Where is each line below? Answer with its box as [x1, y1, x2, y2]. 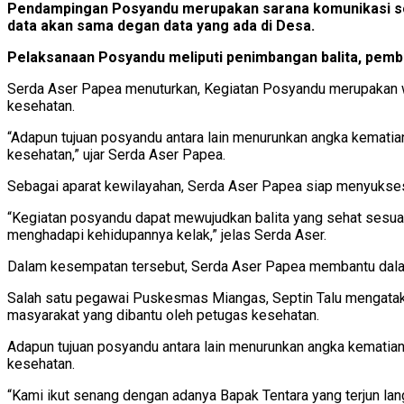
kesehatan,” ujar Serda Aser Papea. [7, 145, 225, 163]
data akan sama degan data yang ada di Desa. [7, 16, 315, 34]
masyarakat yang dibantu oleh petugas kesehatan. [7, 306, 319, 324]
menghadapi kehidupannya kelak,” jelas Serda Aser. [7, 225, 326, 243]
